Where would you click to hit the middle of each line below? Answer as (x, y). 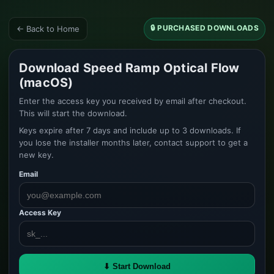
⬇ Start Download (137, 266)
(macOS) (46, 83)
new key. (36, 155)
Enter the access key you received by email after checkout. (133, 101)
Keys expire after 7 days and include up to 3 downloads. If (130, 130)
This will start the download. (73, 113)
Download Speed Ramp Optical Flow (129, 68)
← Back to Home (48, 29)
